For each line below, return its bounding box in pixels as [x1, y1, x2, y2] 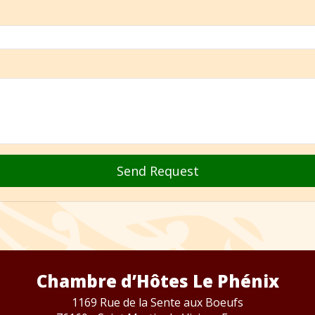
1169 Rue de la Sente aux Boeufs [72, 294, 243, 310]
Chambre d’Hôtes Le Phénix [36, 269, 279, 292]
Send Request [116, 162, 199, 179]
